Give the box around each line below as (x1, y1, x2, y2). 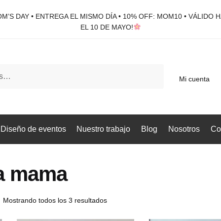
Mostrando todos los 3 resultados (2, 196, 107, 205)
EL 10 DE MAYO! (80, 23, 133, 31)
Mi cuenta (179, 74, 210, 83)
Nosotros (168, 124, 200, 133)
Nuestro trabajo (76, 124, 131, 133)
